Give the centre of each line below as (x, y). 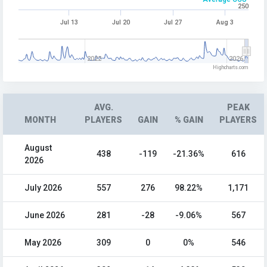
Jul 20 (121, 23)
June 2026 (45, 215)
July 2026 (43, 188)
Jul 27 (173, 23)
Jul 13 (69, 23)
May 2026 (43, 243)
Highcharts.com (231, 68)
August (38, 148)
